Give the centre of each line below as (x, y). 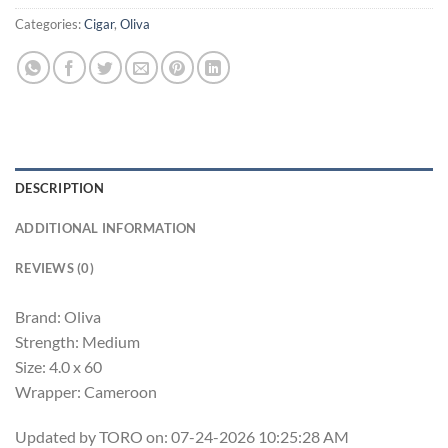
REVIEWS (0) (54, 267)
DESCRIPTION (59, 187)
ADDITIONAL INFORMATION (106, 227)
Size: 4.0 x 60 (58, 366)
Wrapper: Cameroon (86, 391)
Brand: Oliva (58, 316)
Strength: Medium (77, 341)
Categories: (49, 23)
